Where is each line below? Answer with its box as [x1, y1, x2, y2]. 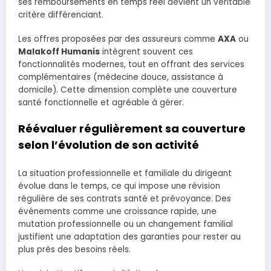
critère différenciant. [18, 8, 103, 21]
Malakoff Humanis [18, 46, 100, 58]
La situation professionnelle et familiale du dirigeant [18, 167, 232, 179]
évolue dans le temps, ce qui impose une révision [18, 180, 220, 192]
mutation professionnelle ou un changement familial [18, 218, 233, 230]
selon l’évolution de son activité [18, 137, 199, 153]
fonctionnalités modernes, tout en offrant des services [18, 59, 244, 71]
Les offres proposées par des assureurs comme [18, 33, 218, 45]
